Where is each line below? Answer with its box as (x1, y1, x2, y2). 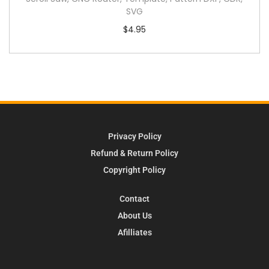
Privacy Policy (107, 131, 162, 141)
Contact (119, 193, 150, 204)
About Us (117, 210, 152, 220)
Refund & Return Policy (91, 148, 178, 158)
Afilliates (117, 227, 152, 237)
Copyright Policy (103, 165, 166, 175)
